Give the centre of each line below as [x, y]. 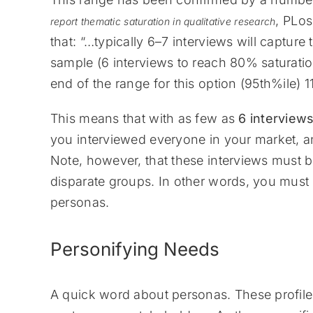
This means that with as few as [144, 119]
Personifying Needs [134, 249]
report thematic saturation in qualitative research [163, 22]
